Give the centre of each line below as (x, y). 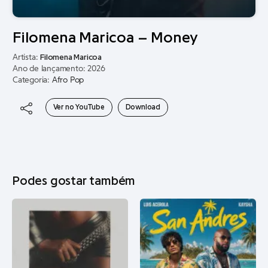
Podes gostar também (74, 181)
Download (143, 107)
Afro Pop (68, 80)
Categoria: (32, 80)
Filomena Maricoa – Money (106, 38)
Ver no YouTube (79, 107)
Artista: (27, 57)
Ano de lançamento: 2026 (59, 69)
